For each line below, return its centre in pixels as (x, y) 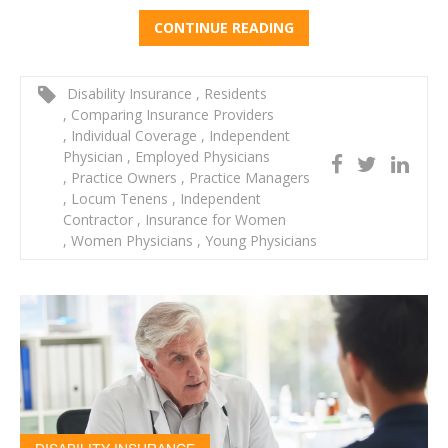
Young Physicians (259, 241)
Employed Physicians (200, 157)
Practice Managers (247, 178)
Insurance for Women (213, 220)
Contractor (100, 220)
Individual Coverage (134, 136)
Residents (233, 94)
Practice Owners (124, 178)
